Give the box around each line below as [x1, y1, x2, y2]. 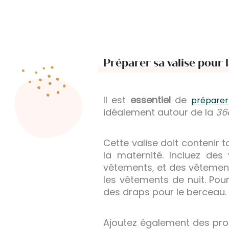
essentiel [130, 93, 171, 106]
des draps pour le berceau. [103, 185, 226, 198]
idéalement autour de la [103, 105, 216, 119]
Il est [103, 93, 130, 106]
